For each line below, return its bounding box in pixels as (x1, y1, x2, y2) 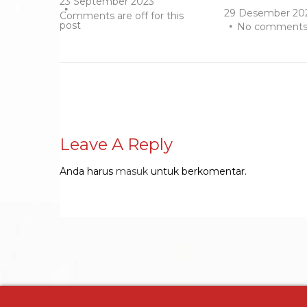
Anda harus (60, 165, 116, 177)
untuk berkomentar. (148, 165, 247, 177)
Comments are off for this (60, 9, 184, 22)
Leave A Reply (60, 134, 173, 154)
